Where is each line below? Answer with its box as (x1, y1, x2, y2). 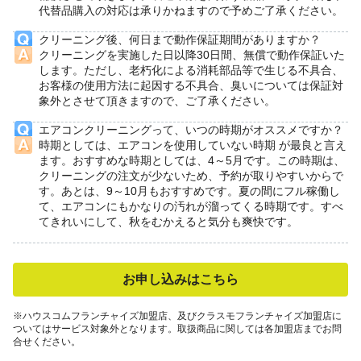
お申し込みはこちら (122, 272, 239, 287)
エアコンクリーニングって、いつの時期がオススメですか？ (39, 123, 343, 137)
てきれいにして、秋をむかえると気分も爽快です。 (39, 215, 298, 229)
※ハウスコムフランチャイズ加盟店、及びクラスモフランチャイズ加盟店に (13, 310, 342, 322)
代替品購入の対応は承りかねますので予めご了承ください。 (39, 4, 343, 18)
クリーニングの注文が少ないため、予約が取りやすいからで (39, 169, 343, 183)
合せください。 (13, 336, 81, 348)
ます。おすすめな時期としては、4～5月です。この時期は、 (39, 154, 345, 168)
